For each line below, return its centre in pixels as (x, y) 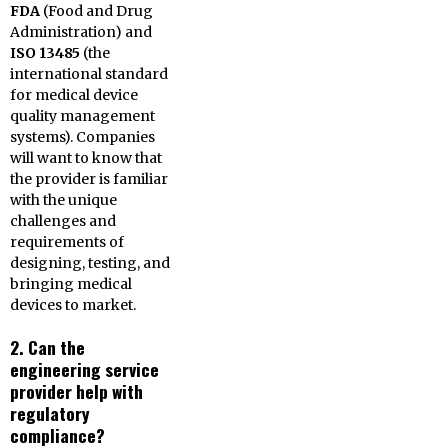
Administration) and (81, 32)
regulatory (50, 413)
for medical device (74, 95)
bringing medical (71, 284)
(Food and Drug (96, 11)
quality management (82, 116)
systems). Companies (82, 137)
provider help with (76, 391)
